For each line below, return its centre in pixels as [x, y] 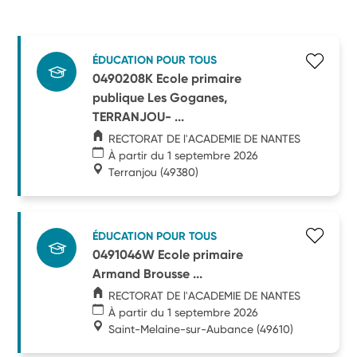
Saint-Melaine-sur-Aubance [181, 329]
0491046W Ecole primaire [168, 254]
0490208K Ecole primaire [167, 78]
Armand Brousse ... [148, 273]
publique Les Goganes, [160, 97]
